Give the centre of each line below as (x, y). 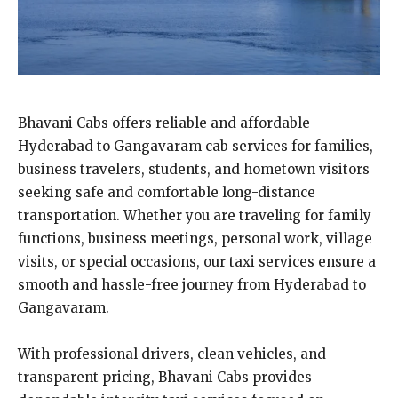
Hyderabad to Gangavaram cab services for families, (195, 146)
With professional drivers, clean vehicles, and (172, 354)
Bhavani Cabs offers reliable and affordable (164, 123)
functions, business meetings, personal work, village (195, 238)
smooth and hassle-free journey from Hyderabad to (192, 284)
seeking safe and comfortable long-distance (167, 192)
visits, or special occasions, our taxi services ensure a (197, 261)
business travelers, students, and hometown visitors (194, 169)
